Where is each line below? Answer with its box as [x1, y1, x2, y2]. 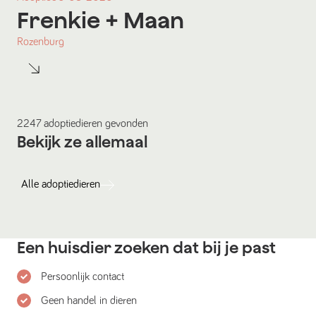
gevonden [102, 118, 148, 130]
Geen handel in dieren [41, 295, 137, 307]
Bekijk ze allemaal [17, 133, 147, 152]
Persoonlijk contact [41, 271, 124, 283]
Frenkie [17, 6, 100, 34]
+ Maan [100, 6, 184, 34]
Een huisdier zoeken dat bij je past [17, 238, 276, 257]
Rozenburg [17, 36, 64, 48]
